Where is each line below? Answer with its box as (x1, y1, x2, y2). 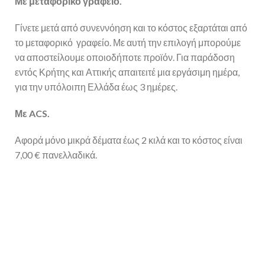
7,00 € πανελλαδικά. (15, 149, 97, 160)
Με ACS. (15, 108, 50, 119)
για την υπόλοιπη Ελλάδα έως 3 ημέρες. (15, 81, 177, 92)
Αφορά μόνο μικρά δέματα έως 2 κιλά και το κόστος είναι (15, 134, 243, 146)
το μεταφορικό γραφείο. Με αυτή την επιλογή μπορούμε (15, 37, 241, 48)
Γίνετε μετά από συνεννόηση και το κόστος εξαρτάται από (15, 22, 247, 33)
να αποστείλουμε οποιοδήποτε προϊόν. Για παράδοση (15, 51, 235, 63)
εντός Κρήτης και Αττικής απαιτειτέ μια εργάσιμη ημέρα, (15, 66, 240, 77)
